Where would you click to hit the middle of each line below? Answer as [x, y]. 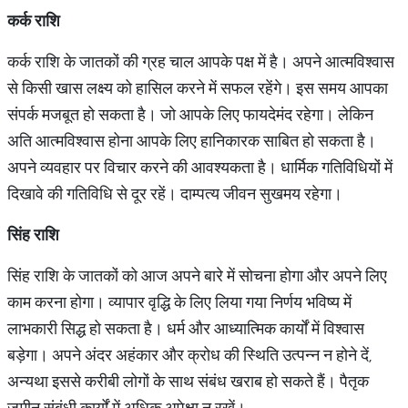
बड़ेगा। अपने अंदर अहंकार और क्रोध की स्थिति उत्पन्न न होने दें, [190, 355]
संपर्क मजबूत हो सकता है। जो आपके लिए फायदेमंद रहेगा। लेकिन [190, 114]
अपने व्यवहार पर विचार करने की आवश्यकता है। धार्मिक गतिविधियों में [200, 167]
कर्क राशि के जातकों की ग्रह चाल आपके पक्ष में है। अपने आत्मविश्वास [201, 61]
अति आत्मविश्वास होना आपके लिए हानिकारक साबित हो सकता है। [192, 141]
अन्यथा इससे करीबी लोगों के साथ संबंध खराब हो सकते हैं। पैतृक [188, 381]
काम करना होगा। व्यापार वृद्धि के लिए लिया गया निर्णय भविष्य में [179, 302]
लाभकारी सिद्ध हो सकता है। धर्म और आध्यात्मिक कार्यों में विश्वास [186, 328]
